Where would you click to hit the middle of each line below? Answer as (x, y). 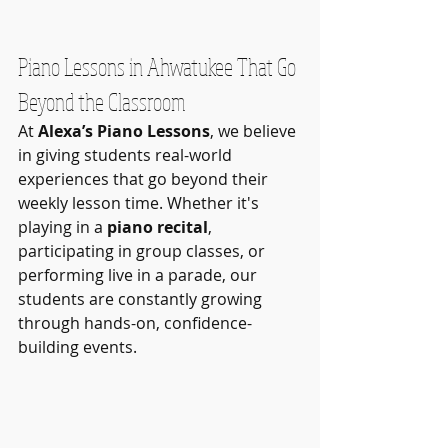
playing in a (62, 227)
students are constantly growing (142, 299)
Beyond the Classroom (102, 102)
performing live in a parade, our (139, 275)
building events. (77, 347)
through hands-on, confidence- (135, 323)
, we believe (255, 131)
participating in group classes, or (143, 251)
